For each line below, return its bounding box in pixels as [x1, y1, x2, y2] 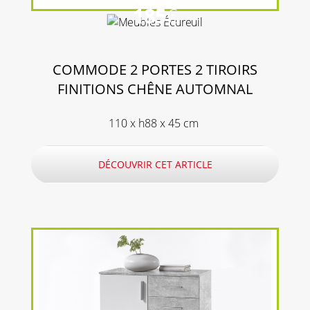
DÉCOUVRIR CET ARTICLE [98, 157, 212, 171]
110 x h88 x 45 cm [109, 116, 201, 131]
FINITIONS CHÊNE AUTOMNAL [57, 79, 253, 99]
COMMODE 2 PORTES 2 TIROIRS [53, 60, 257, 80]
